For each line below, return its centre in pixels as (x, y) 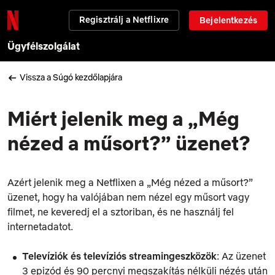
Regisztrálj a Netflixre (124, 20)
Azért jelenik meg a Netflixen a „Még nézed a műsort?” (130, 182)
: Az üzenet (241, 256)
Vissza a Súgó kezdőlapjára (71, 77)
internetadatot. (40, 226)
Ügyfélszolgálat (44, 46)
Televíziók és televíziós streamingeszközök (119, 256)
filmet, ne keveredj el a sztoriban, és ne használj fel (121, 211)
